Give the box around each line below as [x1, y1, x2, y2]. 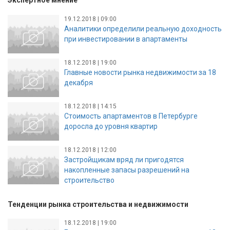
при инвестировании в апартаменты [64, 34, 187, 43]
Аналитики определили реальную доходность [64, 24, 222, 33]
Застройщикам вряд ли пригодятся [64, 155, 184, 164]
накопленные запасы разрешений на [64, 165, 189, 174]
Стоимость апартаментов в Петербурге [64, 111, 198, 120]
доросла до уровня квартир [64, 122, 158, 130]
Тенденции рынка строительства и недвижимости [8, 200, 188, 208]
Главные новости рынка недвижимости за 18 [64, 68, 216, 76]
